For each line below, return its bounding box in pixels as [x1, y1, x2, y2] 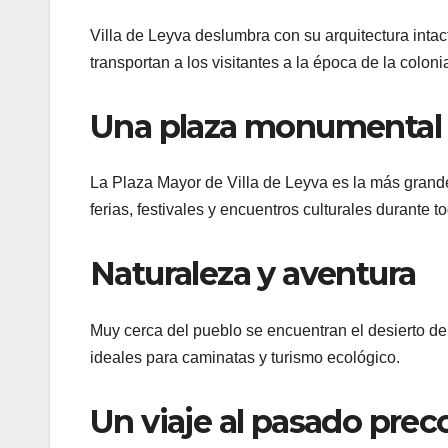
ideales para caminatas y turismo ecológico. [90, 348, 400, 366]
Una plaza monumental [90, 107, 441, 146]
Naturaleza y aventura [90, 254, 416, 294]
